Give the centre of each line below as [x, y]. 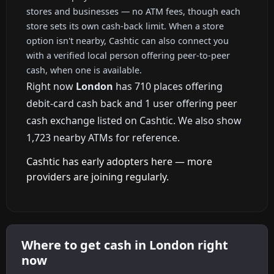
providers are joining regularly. [98, 177]
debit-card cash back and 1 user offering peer [132, 103]
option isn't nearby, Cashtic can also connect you [128, 40]
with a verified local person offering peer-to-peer [128, 55]
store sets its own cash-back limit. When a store [125, 26]
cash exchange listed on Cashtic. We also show [134, 120]
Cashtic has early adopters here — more [119, 162]
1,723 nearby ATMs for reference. [103, 137]
